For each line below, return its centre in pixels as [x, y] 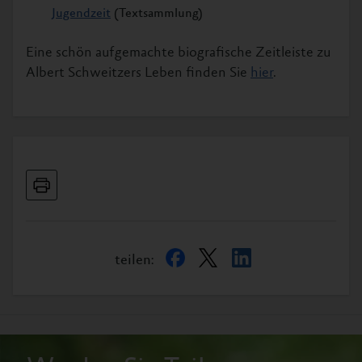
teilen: [134, 261]
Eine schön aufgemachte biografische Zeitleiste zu [178, 53]
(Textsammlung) [157, 13]
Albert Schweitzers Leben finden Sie [138, 73]
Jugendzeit [81, 13]
